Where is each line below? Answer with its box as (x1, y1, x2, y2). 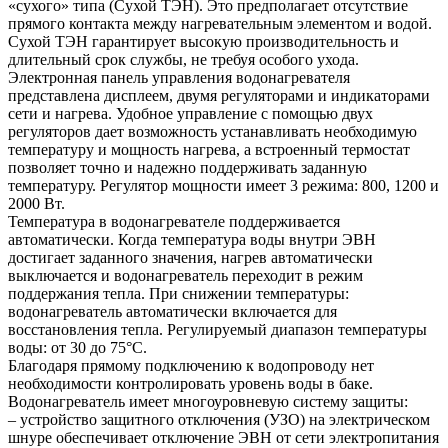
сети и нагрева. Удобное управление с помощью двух (8, 104, 373, 122)
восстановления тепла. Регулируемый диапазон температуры (8, 320, 427, 338)
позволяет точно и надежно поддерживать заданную (8, 158, 367, 176)
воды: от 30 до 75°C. (8, 338, 147, 356)
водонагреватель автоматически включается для (8, 302, 337, 320)
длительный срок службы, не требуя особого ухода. (8, 50, 359, 68)
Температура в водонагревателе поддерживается (8, 212, 340, 230)
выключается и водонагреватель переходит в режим (8, 266, 363, 284)
